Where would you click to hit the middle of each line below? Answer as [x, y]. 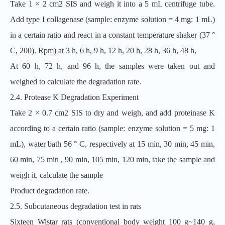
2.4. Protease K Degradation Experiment [74, 97]
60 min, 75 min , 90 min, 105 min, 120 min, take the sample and [113, 159]
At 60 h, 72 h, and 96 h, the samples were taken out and [113, 66]
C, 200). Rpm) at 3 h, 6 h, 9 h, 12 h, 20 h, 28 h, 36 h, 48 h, [103, 50]
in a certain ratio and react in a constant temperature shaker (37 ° [113, 35]
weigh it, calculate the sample [57, 175]
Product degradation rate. [50, 191]
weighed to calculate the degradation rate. [76, 82]
